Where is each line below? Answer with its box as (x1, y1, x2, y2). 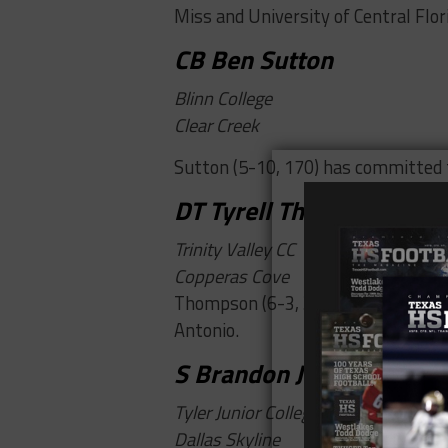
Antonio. (174, 316, 239, 345)
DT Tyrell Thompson (174, 191, 393, 231)
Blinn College (174, 84, 272, 113)
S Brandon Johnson (174, 354, 385, 394)
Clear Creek (174, 111, 259, 140)
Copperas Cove (174, 262, 289, 291)
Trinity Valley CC (174, 235, 295, 264)
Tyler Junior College (174, 398, 319, 427)
